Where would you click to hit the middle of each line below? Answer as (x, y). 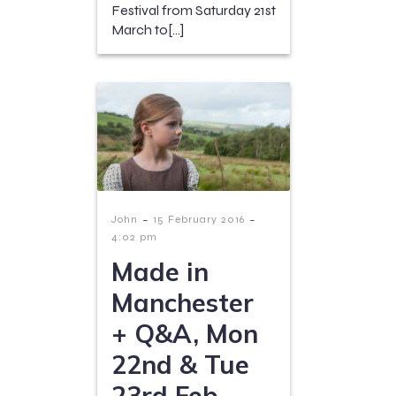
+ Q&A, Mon (185, 333)
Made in (160, 271)
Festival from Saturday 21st (194, 11)
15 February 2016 (199, 219)
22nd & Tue (180, 364)
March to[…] (148, 30)
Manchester (183, 302)
